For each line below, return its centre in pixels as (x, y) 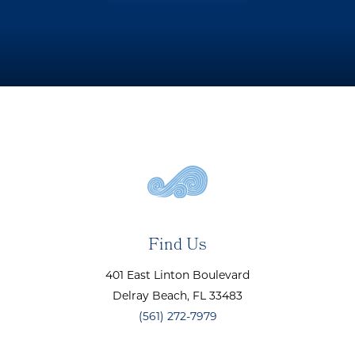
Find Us (177, 246)
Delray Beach (150, 297)
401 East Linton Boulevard (177, 277)
